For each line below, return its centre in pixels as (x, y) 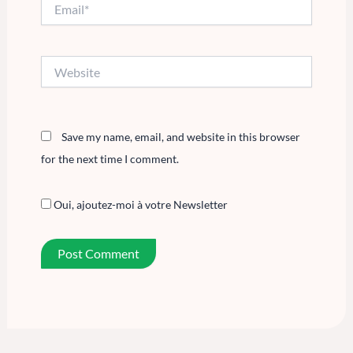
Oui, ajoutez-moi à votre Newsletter (139, 204)
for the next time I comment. (110, 159)
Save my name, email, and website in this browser (180, 137)
